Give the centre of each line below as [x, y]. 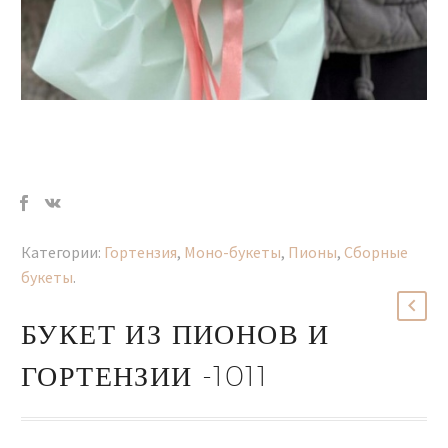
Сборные [376, 252]
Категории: [61, 252]
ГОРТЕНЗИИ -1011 [144, 376]
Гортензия [140, 252]
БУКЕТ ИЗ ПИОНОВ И [175, 334]
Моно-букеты [232, 252]
